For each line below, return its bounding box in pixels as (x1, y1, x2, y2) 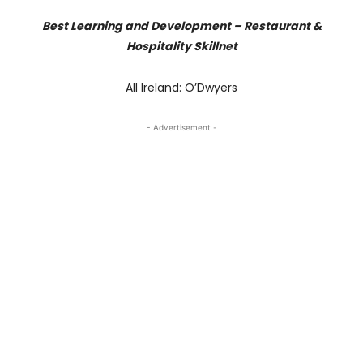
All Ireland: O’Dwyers (126, 79, 237, 96)
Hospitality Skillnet (126, 37, 237, 54)
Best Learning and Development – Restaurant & (41, 17, 322, 34)
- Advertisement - (146, 122, 217, 132)
